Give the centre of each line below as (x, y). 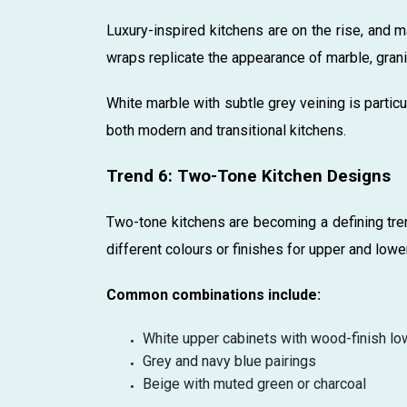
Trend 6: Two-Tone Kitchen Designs (248, 176)
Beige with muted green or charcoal (254, 383)
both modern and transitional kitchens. (226, 130)
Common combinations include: (213, 294)
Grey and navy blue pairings (229, 361)
